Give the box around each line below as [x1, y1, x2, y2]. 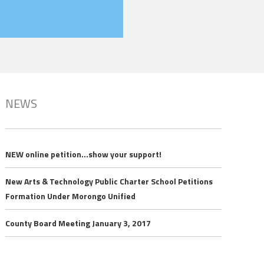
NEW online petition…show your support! [5, 148, 162, 160]
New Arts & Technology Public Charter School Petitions [5, 175, 213, 187]
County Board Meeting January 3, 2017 [5, 217, 151, 229]
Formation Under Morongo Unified [5, 190, 136, 202]
